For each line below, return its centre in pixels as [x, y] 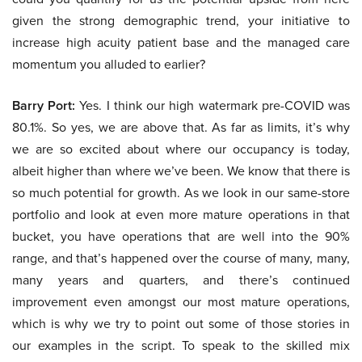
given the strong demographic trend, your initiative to [181, 21]
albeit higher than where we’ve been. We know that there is [181, 171]
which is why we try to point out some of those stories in [181, 324]
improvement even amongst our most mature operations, [181, 302]
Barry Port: [44, 106]
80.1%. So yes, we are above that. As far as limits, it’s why [181, 128]
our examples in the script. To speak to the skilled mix [181, 346]
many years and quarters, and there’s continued [181, 280]
